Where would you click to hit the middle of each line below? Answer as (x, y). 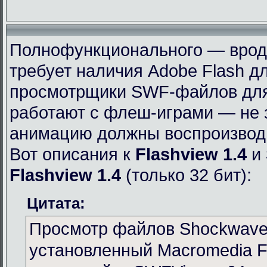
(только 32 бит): (186, 175)
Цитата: (56, 203)
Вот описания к (72, 154)
